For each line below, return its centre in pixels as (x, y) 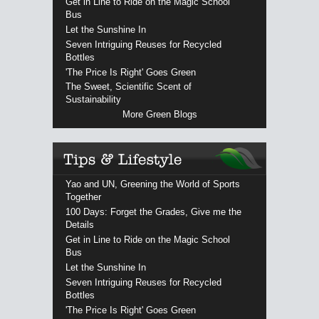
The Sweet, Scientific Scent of (128, 87)
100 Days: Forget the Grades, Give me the (153, 212)
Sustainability (93, 100)
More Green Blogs (159, 115)
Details (79, 225)
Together (83, 197)
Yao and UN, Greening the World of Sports (152, 184)
